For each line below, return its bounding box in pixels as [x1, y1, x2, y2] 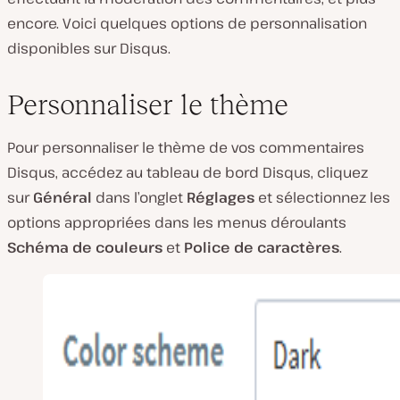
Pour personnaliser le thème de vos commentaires [7, 137, 364, 157]
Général [33, 187, 92, 207]
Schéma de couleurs [7, 237, 162, 257]
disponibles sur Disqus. [7, 37, 171, 58]
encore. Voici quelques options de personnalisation [7, 12, 367, 33]
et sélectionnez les [254, 187, 390, 207]
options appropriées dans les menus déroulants [7, 212, 346, 232]
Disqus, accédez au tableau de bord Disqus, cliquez [7, 162, 368, 182]
